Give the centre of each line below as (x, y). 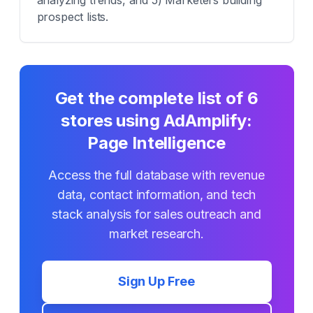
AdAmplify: (208, 121)
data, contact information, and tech (156, 195)
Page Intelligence (156, 143)
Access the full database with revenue (156, 175)
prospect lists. (73, 17)
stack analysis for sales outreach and (156, 214)
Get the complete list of (151, 98)
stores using (112, 121)
